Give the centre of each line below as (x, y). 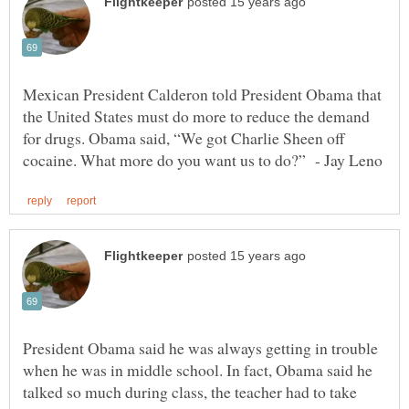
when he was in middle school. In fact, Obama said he (198, 370)
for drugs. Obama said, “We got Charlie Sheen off (184, 138)
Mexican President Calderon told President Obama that (202, 94)
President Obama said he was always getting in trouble (200, 348)
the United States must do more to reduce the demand (196, 116)
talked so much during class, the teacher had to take (190, 392)
